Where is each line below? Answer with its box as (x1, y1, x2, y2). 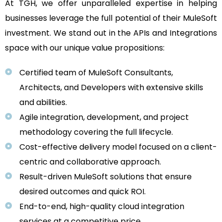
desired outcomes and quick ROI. (19, 186, 146, 198)
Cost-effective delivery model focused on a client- (19, 141, 217, 153)
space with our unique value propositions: (5, 42, 165, 54)
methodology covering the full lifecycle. (19, 126, 173, 138)
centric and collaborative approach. (19, 156, 161, 168)
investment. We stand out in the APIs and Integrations (5, 27, 217, 39)
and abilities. (19, 97, 67, 109)
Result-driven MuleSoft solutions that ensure (19, 171, 192, 183)
